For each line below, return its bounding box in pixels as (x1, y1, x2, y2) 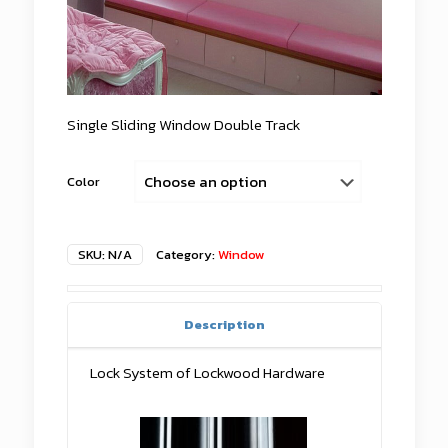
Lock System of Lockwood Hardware (90, 361, 326, 384)
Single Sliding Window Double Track (66, 113, 300, 136)
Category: (155, 245, 218, 264)
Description (183, 315, 265, 334)
